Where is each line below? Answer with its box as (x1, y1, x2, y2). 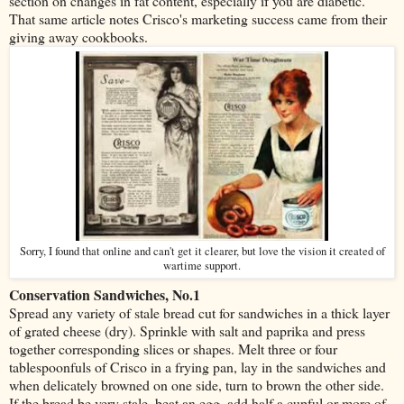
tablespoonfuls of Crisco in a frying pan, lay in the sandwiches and (9, 356, 386, 376)
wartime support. (163, 257, 241, 273)
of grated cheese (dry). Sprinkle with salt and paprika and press (9, 320, 365, 340)
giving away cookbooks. (9, 26, 148, 46)
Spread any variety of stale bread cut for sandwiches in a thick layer (9, 302, 390, 322)
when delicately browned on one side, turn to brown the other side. (9, 374, 384, 394)
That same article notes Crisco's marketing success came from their (9, 8, 387, 28)
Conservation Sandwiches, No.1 (9, 283, 200, 305)
